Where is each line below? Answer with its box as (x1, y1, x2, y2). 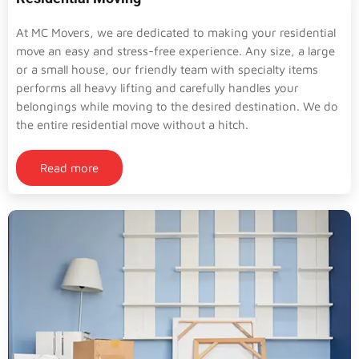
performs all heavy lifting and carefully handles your (16, 80, 299, 95)
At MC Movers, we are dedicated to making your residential (16, 25, 336, 39)
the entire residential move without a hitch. (16, 117, 248, 131)
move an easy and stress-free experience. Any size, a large (16, 43, 335, 58)
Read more (40, 160, 99, 175)
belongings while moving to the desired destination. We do (16, 99, 338, 113)
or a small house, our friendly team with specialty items (16, 62, 318, 76)
